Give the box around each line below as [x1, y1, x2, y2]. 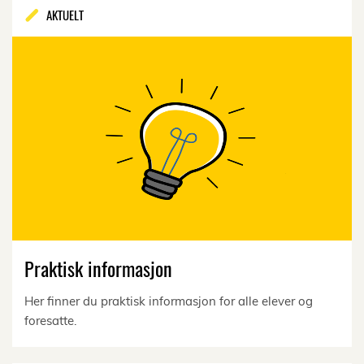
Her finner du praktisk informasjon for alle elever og [24, 292, 313, 309]
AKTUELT [46, 6, 84, 24]
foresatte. [24, 312, 76, 328]
